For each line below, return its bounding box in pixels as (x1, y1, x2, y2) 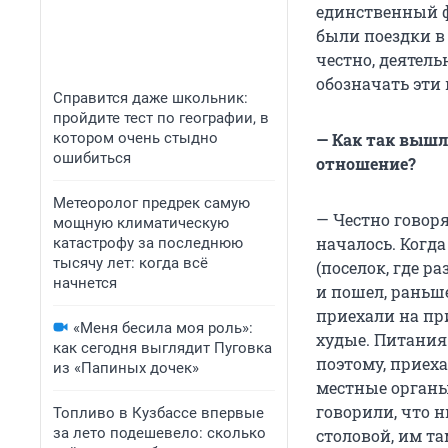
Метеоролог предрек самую (53, 194, 250, 212)
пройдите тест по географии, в (53, 109, 269, 127)
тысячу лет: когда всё (53, 254, 208, 272)
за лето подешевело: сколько (53, 424, 266, 442)
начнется (53, 274, 117, 292)
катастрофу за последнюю (53, 234, 243, 252)
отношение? (316, 153, 416, 175)
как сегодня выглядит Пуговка (53, 339, 272, 357)
